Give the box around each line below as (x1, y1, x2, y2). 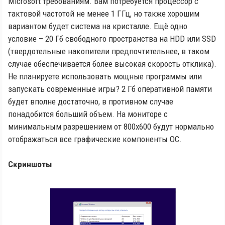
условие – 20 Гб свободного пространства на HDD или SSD (8, 33, 216, 44)
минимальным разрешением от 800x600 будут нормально (8, 121, 214, 132)
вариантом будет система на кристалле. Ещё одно (8, 21, 187, 31)
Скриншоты (8, 159, 52, 169)
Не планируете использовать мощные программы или (8, 71, 202, 81)
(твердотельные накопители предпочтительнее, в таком (8, 46, 209, 56)
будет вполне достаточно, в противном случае (8, 96, 173, 106)
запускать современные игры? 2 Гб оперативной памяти (8, 83, 212, 94)
